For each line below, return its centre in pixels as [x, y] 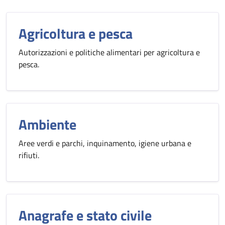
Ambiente [47, 124]
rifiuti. [29, 155]
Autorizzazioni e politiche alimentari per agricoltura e [109, 52]
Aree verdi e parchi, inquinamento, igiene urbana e [105, 143]
